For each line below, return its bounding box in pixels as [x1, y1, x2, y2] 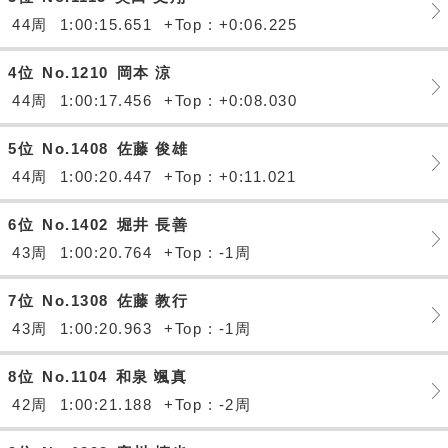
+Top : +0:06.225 [164, 16, 297, 33]
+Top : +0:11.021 [164, 168, 296, 185]
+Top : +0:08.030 [164, 92, 297, 109]
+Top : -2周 [164, 396, 251, 413]
